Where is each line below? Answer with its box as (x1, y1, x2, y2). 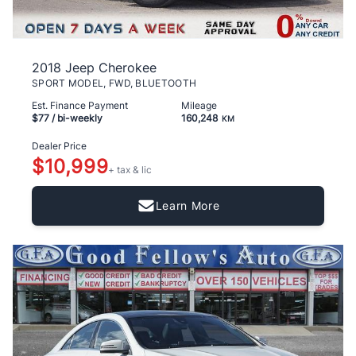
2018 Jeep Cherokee (32, 60, 157, 76)
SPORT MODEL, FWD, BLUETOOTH (32, 77, 197, 90)
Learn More (155, 199, 220, 213)
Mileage (181, 99, 217, 112)
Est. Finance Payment (32, 99, 128, 112)
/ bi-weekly (49, 112, 103, 125)
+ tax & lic (108, 164, 153, 176)
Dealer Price (32, 140, 87, 153)
